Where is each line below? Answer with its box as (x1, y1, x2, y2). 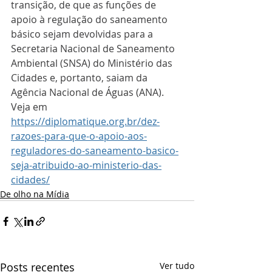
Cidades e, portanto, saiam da (11, 71, 150, 85)
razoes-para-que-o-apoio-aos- (11, 129, 147, 143)
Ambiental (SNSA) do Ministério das (11, 56, 175, 70)
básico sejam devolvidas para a (11, 27, 155, 41)
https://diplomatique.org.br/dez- (11, 115, 160, 129)
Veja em (11, 100, 50, 114)
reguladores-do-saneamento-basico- (11, 144, 178, 158)
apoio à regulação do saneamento (11, 13, 170, 27)
